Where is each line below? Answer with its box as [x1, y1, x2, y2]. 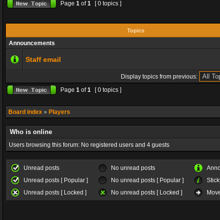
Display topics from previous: [120, 73, 197, 80]
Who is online [10, 128, 52, 136]
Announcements [9, 40, 55, 47]
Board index [8, 109, 42, 115]
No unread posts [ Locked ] [111, 189, 182, 196]
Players [49, 109, 70, 115]
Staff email [26, 55, 61, 63]
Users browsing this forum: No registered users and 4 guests [9, 141, 169, 148]
